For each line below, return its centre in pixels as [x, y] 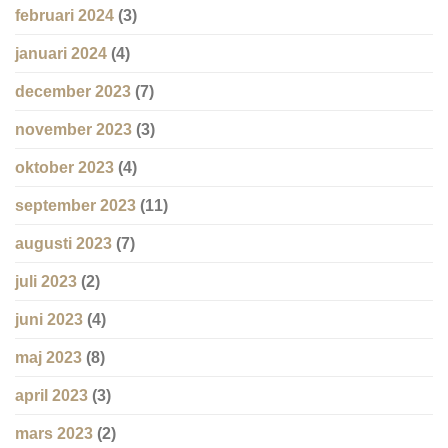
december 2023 [73, 92]
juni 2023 [49, 320]
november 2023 [73, 130]
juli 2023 [46, 282]
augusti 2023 [63, 244]
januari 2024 [61, 54]
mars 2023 [54, 434]
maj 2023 [48, 358]
